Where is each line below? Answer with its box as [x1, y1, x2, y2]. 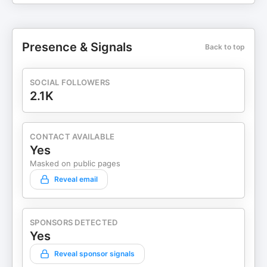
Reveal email [54, 175, 98, 184]
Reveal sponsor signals [54, 249, 135, 258]
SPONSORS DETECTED [30, 218, 118, 227]
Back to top [205, 42, 245, 51]
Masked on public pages [30, 159, 120, 168]
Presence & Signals [22, 40, 132, 54]
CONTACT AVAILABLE [30, 132, 115, 141]
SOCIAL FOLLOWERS [30, 77, 110, 87]
